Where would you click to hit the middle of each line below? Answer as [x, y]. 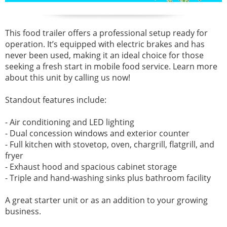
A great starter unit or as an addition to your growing [106, 200]
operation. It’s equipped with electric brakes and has [105, 44]
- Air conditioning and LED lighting [70, 122]
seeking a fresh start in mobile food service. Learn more [111, 66]
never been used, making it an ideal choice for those [104, 55]
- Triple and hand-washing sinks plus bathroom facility [108, 178]
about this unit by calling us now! [68, 77]
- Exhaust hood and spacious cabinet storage [91, 166]
